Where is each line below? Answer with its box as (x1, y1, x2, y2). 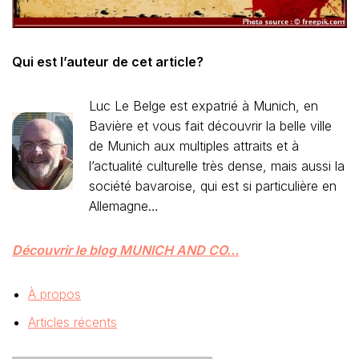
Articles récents (28, 314, 117, 330)
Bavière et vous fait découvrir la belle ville (89, 118, 332, 134)
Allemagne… (89, 198, 159, 214)
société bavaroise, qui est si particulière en (89, 178, 337, 194)
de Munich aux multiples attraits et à (89, 138, 299, 154)
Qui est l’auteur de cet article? (12, 54, 204, 70)
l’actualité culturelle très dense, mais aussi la (89, 158, 345, 174)
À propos (28, 286, 81, 302)
